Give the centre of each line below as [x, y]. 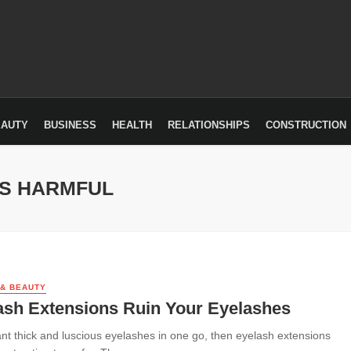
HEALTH [132, 125]
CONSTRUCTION [306, 125]
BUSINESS [70, 125]
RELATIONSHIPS [209, 125]
